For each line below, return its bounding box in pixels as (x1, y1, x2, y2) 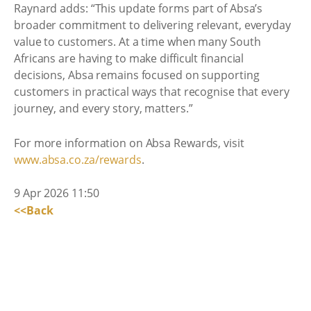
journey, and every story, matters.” (14, 101, 193, 116)
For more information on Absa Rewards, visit (14, 135, 244, 151)
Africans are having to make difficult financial (14, 51, 244, 66)
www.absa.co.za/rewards (14, 151, 142, 167)
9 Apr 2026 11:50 (14, 185, 99, 201)
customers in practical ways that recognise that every (14, 84, 289, 99)
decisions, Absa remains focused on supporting (14, 67, 260, 83)
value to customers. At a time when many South (14, 34, 261, 49)
